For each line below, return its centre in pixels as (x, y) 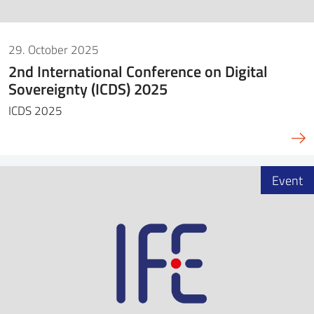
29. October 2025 (54, 49)
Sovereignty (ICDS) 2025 (88, 88)
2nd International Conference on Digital (138, 71)
